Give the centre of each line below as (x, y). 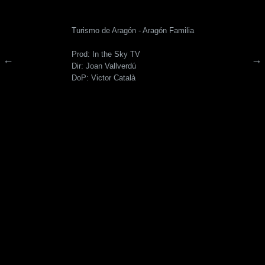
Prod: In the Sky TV (106, 54)
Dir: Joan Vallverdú (104, 66)
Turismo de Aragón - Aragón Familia (132, 30)
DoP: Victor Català (103, 78)
